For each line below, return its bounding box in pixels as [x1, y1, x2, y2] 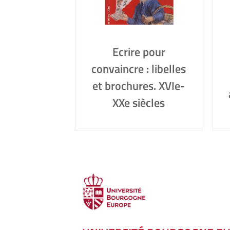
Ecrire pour [112, 43, 165, 61]
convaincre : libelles [91, 60, 186, 78]
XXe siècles [112, 93, 165, 111]
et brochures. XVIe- [92, 76, 185, 94]
